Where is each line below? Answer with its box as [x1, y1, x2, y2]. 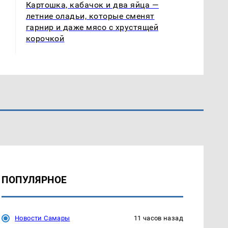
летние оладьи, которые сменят [25, 11, 155, 21]
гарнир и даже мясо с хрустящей [25, 22, 158, 32]
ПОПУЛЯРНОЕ [2, 174, 67, 186]
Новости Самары [15, 214, 70, 222]
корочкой [25, 33, 65, 43]
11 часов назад [133, 214, 183, 222]
